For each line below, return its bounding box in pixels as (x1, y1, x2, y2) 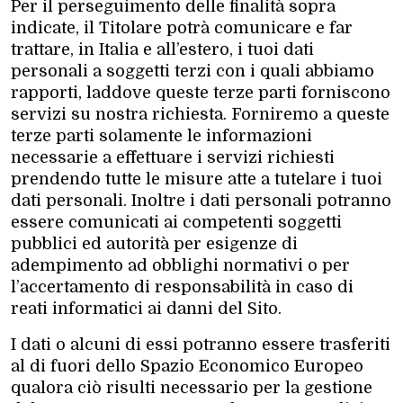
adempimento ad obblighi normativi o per (11, 255, 350, 274)
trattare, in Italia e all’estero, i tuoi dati (11, 40, 314, 58)
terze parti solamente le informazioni (11, 126, 312, 145)
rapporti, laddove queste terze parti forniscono (11, 83, 390, 102)
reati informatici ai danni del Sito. (11, 299, 282, 318)
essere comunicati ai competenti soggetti (11, 212, 342, 231)
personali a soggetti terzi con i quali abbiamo (11, 61, 374, 80)
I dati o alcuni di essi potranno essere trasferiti (11, 335, 390, 354)
